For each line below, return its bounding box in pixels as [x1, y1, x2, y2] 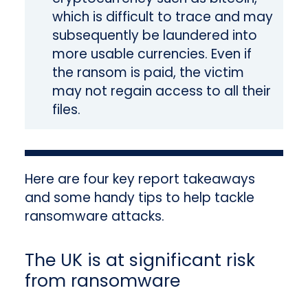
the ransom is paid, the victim [52, 63, 244, 82]
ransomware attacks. [24, 207, 164, 226]
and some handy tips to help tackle [24, 188, 254, 208]
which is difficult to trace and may [52, 8, 273, 27]
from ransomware [24, 269, 180, 294]
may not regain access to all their [52, 82, 271, 101]
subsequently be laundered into [52, 26, 257, 45]
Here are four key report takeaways [24, 170, 255, 189]
